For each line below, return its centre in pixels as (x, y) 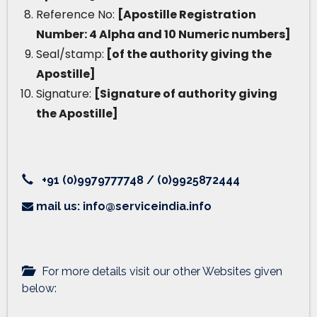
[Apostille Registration (187, 14)
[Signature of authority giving (186, 93)
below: (39, 288)
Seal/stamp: (70, 54)
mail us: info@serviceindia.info (122, 206)
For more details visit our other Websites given (158, 271)
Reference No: (77, 14)
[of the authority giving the (188, 54)
